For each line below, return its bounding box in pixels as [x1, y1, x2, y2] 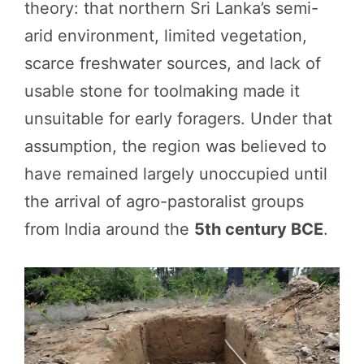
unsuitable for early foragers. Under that [24, 109, 332, 129]
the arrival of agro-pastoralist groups [24, 192, 304, 212]
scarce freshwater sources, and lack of [24, 54, 321, 74]
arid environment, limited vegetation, [24, 26, 307, 46]
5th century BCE [194, 219, 323, 240]
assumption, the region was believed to [24, 136, 327, 157]
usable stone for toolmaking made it [24, 81, 300, 102]
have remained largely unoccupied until [24, 164, 327, 184]
